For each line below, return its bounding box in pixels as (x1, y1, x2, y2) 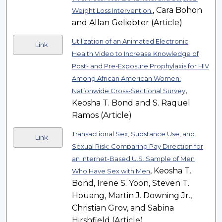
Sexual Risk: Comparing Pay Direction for (71, 142, 203, 151)
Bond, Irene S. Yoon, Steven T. (71, 178, 189, 188)
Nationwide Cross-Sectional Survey (71, 87, 185, 95)
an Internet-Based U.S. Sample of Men (71, 155, 195, 163)
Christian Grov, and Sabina (71, 203, 174, 213)
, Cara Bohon (152, 5, 202, 15)
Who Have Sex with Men (71, 167, 150, 175)
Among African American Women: (71, 74, 181, 83)
